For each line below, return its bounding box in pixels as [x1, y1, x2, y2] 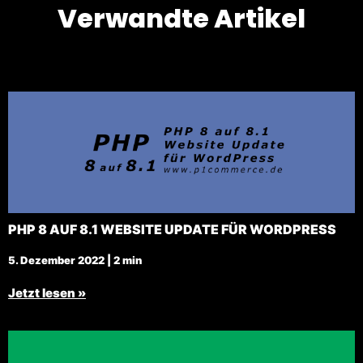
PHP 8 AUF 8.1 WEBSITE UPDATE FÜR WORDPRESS [8, 221, 336, 238]
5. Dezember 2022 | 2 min [8, 254, 142, 267]
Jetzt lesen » [8, 285, 86, 301]
